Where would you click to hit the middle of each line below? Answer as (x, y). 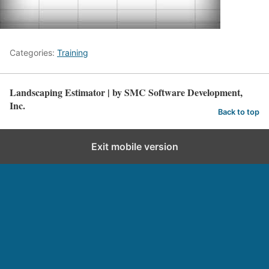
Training (73, 53)
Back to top (239, 112)
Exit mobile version (134, 147)
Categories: (33, 53)
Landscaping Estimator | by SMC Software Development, (126, 92)
